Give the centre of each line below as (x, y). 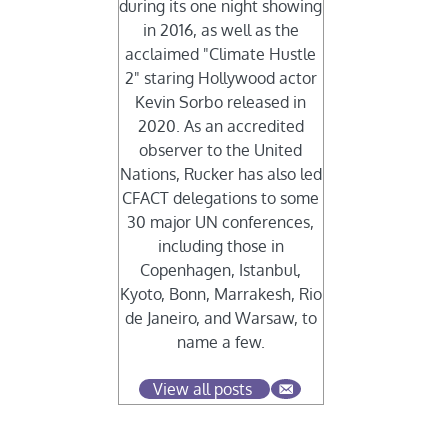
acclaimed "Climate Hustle (221, 54)
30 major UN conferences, (221, 222)
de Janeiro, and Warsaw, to (220, 318)
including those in (220, 246)
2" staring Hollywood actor (220, 78)
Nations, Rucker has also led (220, 174)
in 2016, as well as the (220, 30)
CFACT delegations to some (221, 198)
